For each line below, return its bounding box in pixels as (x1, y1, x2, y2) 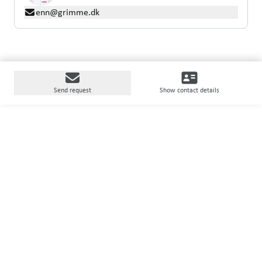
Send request (54, 85, 91, 95)
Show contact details (160, 85, 219, 95)
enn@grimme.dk (36, 6, 99, 18)
